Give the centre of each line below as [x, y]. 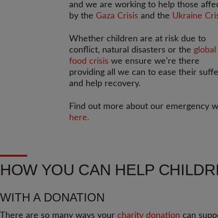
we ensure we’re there [154, 61]
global [205, 50]
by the [82, 16]
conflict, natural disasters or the [131, 50]
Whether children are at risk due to [137, 39]
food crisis [89, 61]
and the [155, 16]
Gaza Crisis [117, 16]
